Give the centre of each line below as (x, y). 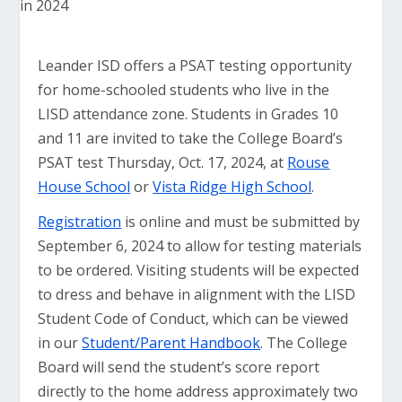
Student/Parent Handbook (171, 343)
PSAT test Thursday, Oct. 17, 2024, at (163, 162)
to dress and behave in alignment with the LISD (197, 294)
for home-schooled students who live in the (184, 90)
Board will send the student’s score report (179, 367)
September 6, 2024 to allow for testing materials (200, 246)
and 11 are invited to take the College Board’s (191, 138)
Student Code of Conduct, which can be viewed (193, 319)
